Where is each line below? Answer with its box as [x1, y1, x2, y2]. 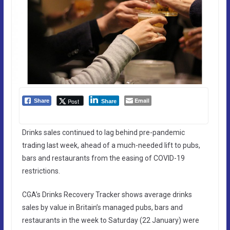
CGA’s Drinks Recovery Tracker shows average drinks [22, 190, 192, 199]
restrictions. [22, 166, 60, 175]
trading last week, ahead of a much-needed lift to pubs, [22, 141, 200, 149]
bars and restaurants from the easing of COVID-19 [22, 154, 185, 162]
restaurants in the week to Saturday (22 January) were [22, 216, 199, 224]
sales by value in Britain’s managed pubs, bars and [22, 203, 183, 212]
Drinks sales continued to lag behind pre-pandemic [22, 128, 185, 137]
